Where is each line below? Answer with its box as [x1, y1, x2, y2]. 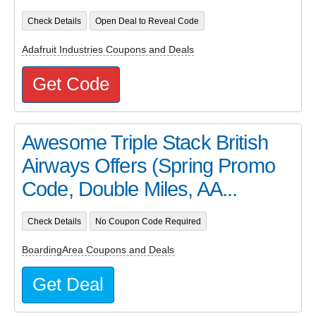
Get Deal [32, 274, 104, 295]
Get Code [32, 74, 109, 95]
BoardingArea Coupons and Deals [22, 243, 174, 255]
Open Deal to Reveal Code [95, 16, 199, 25]
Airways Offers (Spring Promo [22, 154, 275, 178]
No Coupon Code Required [95, 217, 201, 226]
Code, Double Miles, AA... [22, 178, 238, 201]
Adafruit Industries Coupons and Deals [22, 43, 194, 55]
